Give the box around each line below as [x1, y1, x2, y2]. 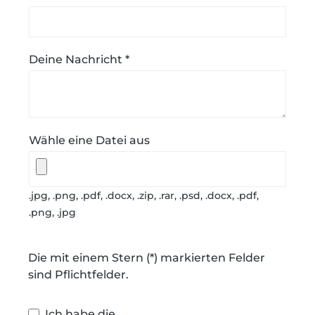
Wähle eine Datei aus [29, 134, 150, 148]
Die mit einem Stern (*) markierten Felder [28, 251, 265, 265]
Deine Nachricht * [29, 53, 129, 67]
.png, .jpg [29, 206, 76, 219]
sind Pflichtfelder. [28, 268, 129, 282]
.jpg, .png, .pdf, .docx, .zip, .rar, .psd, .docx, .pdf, [29, 189, 259, 202]
